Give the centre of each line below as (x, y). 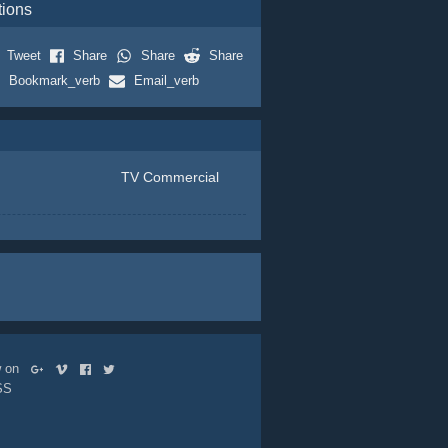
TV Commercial (169, 177)
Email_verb (166, 80)
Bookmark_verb (54, 80)
